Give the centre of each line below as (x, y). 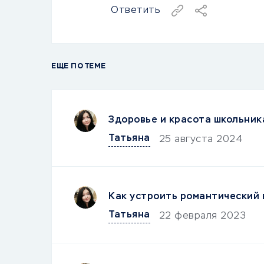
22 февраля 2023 (202, 216)
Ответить (135, 11)
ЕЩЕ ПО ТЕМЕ (79, 67)
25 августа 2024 (201, 140)
